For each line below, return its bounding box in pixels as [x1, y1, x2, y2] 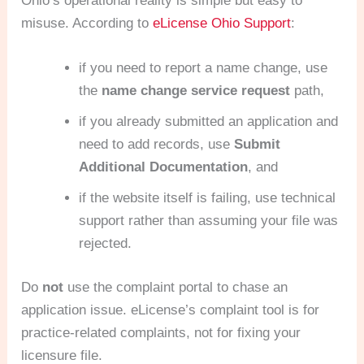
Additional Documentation [79, 159, 249, 175]
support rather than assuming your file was [79, 213, 339, 229]
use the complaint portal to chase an [63, 279, 288, 295]
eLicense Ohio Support [153, 15, 292, 32]
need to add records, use [79, 136, 235, 153]
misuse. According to [21, 15, 154, 32]
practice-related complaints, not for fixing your [21, 324, 301, 340]
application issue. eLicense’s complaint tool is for [21, 301, 320, 318]
